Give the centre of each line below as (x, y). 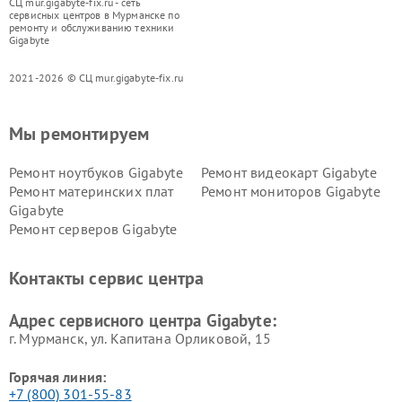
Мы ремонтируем (79, 134)
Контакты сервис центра (107, 279)
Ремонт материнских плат (92, 192)
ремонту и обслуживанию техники (92, 28)
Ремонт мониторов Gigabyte (291, 192)
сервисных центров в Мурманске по (94, 15)
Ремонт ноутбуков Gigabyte (96, 173)
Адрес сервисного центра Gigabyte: (143, 321)
